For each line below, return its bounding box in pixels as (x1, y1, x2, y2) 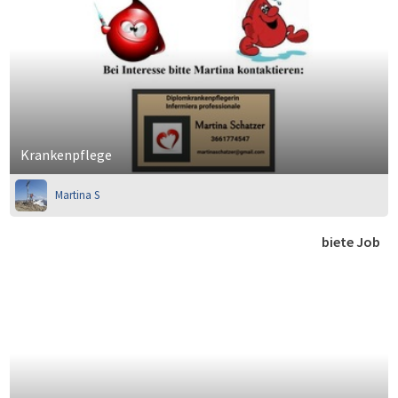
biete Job (321, 232, 380, 251)
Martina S (55, 187, 100, 203)
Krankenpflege (20, 146, 113, 164)
